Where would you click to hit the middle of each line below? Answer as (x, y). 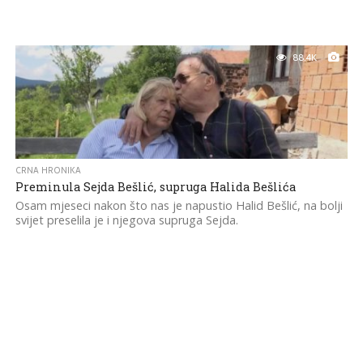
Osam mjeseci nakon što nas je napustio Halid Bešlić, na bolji (179, 205)
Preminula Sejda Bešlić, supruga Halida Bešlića (155, 187)
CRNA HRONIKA (48, 171)
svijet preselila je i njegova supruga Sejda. (126, 220)
